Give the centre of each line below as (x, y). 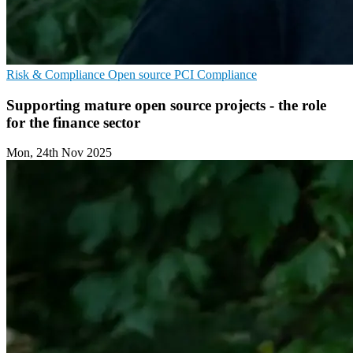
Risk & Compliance (57, 74)
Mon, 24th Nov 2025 (59, 153)
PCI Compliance (216, 74)
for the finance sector (73, 122)
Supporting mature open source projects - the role (166, 105)
